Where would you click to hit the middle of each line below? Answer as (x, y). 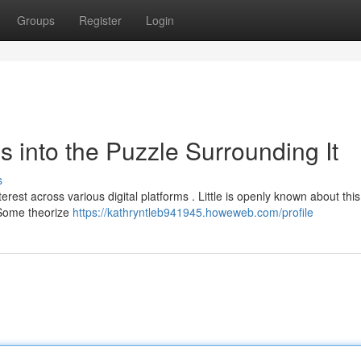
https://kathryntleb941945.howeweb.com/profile (193, 212)
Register (100, 20)
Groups (36, 20)
